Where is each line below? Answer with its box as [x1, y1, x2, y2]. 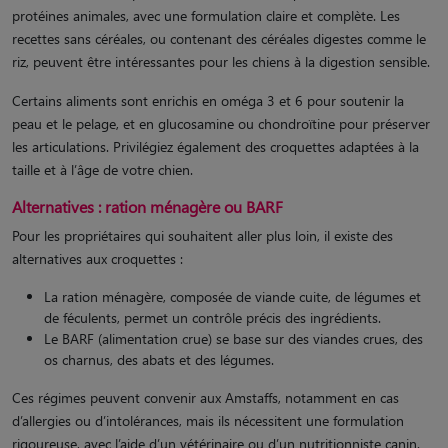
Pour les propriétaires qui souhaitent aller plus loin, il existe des [12, 225, 393, 245]
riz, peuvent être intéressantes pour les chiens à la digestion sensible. [12, 51, 430, 71]
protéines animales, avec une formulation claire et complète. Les [12, 5, 400, 25]
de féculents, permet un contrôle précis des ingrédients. [44, 307, 381, 327]
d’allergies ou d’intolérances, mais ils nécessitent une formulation [12, 410, 404, 430]
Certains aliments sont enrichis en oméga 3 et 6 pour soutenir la [12, 90, 404, 110]
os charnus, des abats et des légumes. [44, 349, 274, 369]
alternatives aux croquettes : [12, 248, 183, 268]
